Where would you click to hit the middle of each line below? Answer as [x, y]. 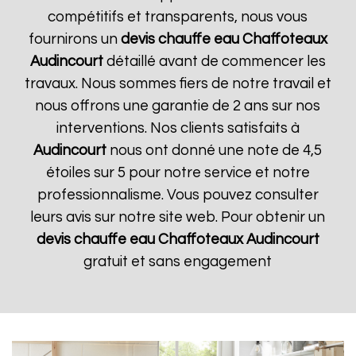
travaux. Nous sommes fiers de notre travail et [178, 84]
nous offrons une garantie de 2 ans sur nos [178, 106]
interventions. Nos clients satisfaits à [178, 128]
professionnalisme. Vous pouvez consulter [178, 195]
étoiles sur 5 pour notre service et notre [178, 173]
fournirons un [74, 39]
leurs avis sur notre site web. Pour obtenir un [178, 217]
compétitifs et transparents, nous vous [178, 17]
